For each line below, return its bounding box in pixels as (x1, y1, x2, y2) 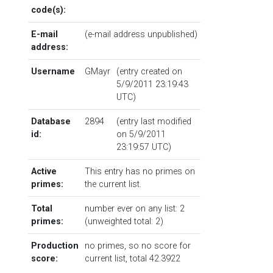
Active (30, 166, 57, 177)
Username (30, 66, 75, 77)
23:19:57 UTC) (116, 142, 171, 152)
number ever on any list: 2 (84, 204, 185, 214)
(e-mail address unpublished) (84, 29, 197, 40)
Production (30, 241, 79, 251)
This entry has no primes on (84, 166, 195, 177)
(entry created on (116, 66, 182, 77)
